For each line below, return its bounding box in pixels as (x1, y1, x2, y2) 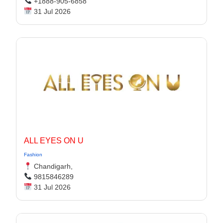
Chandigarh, (31, 162, 73, 170)
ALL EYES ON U (24, 136, 84, 145)
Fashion (24, 152, 42, 157)
